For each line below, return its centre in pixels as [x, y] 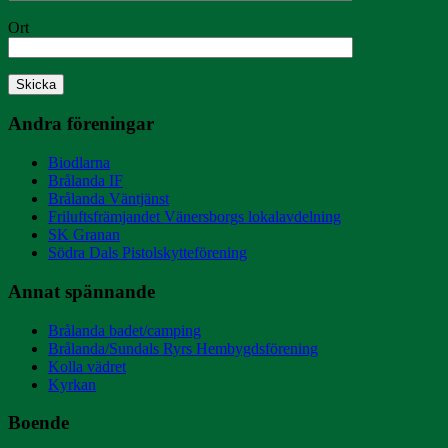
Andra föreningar [81, 124]
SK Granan [84, 235]
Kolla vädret [87, 366]
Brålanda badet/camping [124, 330]
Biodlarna [79, 163]
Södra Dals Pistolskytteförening [147, 253]
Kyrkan [72, 384]
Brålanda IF [85, 181]
